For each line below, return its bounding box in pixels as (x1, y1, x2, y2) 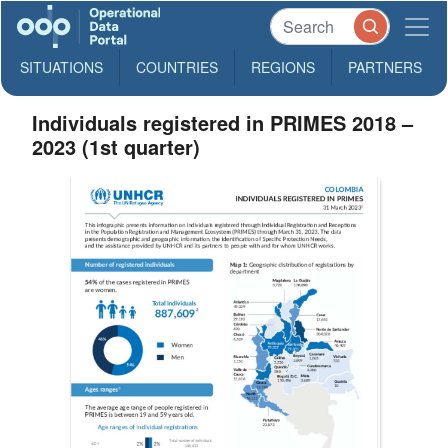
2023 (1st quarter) (32, 132, 201, 161)
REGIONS (251, 57, 315, 77)
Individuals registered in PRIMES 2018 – (32, 108, 414, 137)
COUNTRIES (136, 57, 218, 77)
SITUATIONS (20, 57, 103, 77)
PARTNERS (348, 57, 422, 77)
